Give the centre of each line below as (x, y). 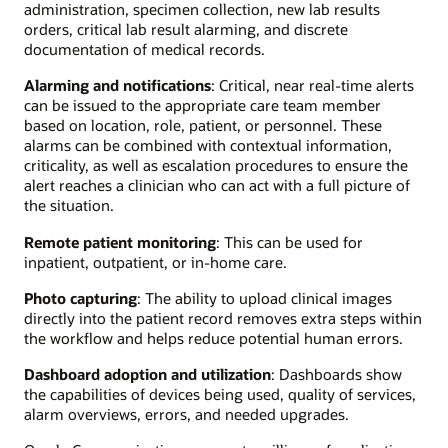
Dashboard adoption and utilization (147, 374)
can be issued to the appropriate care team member (202, 105)
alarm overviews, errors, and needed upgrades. (186, 414)
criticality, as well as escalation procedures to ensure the (216, 165)
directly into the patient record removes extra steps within (223, 317)
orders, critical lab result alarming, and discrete (186, 29)
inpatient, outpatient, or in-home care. (155, 261)
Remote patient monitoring (120, 241)
